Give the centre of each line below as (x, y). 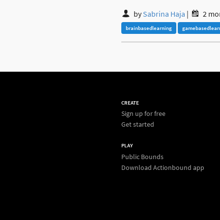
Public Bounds (142, 156)
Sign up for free (143, 114)
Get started (138, 124)
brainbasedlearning (149, 28)
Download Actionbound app (163, 167)
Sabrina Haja (164, 14)
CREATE (130, 102)
